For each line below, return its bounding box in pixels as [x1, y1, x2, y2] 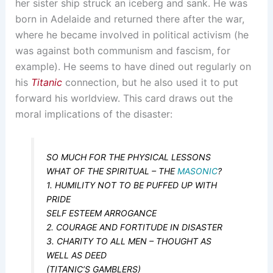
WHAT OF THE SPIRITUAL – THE [46, 166, 178, 176]
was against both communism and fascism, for [15, 44, 230, 57]
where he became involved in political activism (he [15, 28, 249, 41]
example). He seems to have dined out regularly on [15, 60, 251, 73]
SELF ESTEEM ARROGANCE [46, 208, 157, 218]
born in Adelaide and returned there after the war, [15, 12, 244, 25]
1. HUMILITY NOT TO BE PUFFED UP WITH [46, 180, 218, 190]
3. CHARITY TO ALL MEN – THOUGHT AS [46, 236, 212, 246]
